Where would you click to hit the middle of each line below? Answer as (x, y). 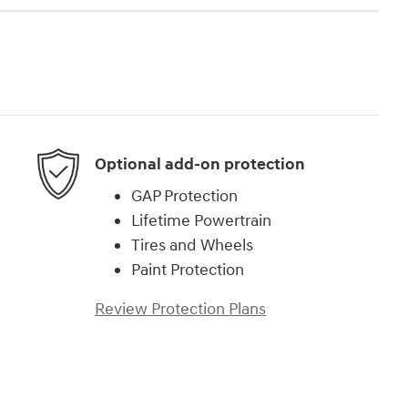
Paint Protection (188, 270)
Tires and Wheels (192, 246)
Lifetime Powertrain (201, 221)
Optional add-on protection (200, 164)
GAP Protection (184, 197)
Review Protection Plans (180, 310)
